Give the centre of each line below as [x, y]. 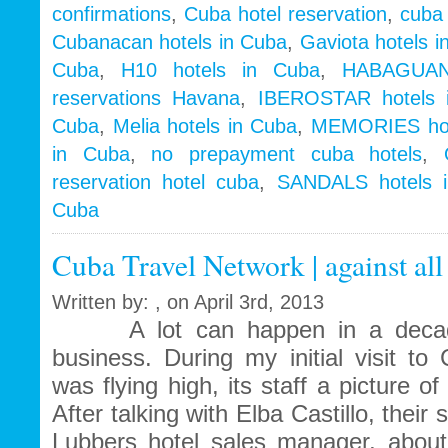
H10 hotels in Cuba [220, 70]
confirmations [111, 14]
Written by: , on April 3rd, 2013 [188, 302]
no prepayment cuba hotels [287, 154]
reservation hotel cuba [156, 182]
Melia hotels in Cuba [205, 126]
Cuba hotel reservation [285, 14]
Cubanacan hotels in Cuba [170, 42]
